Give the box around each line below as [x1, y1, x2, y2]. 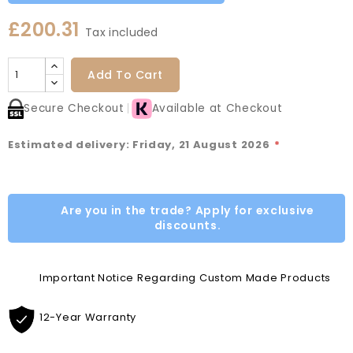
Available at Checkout [151, 100, 283, 116]
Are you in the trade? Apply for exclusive [61, 202, 314, 218]
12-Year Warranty [39, 309, 137, 325]
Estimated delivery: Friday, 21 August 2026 [8, 136, 273, 152]
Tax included [85, 24, 158, 40]
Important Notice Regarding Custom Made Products [39, 269, 331, 285]
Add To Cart [87, 66, 163, 83]
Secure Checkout [24, 100, 124, 116]
